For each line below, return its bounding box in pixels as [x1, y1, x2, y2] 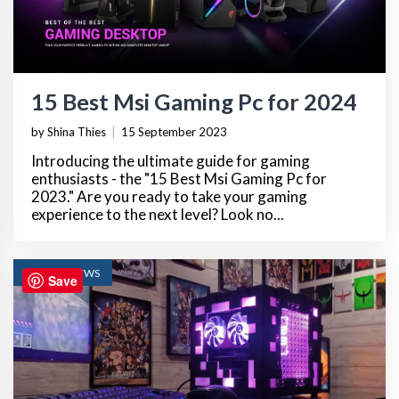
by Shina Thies [31, 124, 106, 139]
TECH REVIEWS [26, 265, 100, 280]
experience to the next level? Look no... [31, 204, 284, 224]
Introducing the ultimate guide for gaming [31, 151, 310, 170]
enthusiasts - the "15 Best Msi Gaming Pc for [31, 168, 327, 188]
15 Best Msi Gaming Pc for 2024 [31, 87, 357, 115]
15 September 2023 [121, 124, 227, 139]
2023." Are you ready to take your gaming [31, 186, 307, 206]
